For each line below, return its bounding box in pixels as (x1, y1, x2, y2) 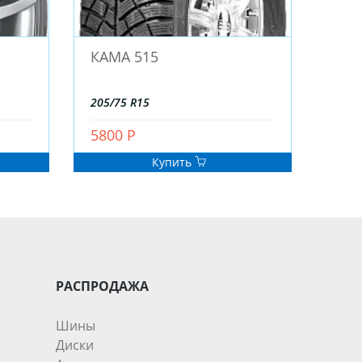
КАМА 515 (90, 47, 158, 67)
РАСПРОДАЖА (55, 277, 149, 296)
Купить (151, 154, 195, 170)
